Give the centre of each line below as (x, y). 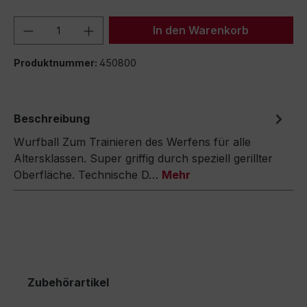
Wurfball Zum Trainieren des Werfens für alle (132, 142)
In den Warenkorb (201, 30)
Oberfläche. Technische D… (88, 175)
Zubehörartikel (68, 282)
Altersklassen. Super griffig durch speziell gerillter (143, 158)
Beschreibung (52, 119)
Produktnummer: (57, 63)
